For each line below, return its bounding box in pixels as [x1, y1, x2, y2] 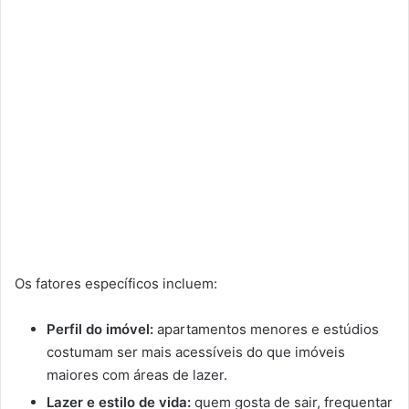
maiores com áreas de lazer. [47, 366, 227, 383]
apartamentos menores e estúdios [153, 320, 379, 338]
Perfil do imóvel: [47, 320, 153, 338]
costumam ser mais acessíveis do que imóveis [47, 343, 345, 361]
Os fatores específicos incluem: [15, 275, 217, 292]
